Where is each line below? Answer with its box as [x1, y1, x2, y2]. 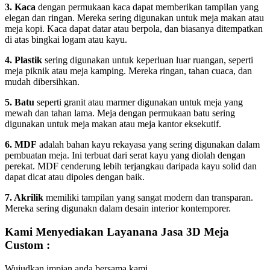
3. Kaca [5, 2, 38, 13]
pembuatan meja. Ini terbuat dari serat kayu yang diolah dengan [5, 150, 245, 161]
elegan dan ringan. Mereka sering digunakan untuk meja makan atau [5, 13, 264, 24]
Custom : [5, 239, 53, 252]
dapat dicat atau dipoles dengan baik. [5, 172, 145, 183]
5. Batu [5, 97, 34, 108]
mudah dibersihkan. [5, 77, 80, 87]
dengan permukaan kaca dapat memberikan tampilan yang [38, 2, 259, 13]
